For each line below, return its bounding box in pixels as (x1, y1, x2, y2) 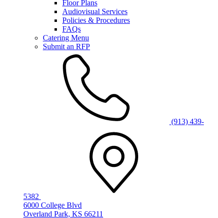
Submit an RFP (43, 42, 90, 51)
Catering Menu (43, 34, 89, 42)
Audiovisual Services (62, 7, 127, 16)
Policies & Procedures (62, 16, 130, 24)
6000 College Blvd (23, 201, 82, 209)
